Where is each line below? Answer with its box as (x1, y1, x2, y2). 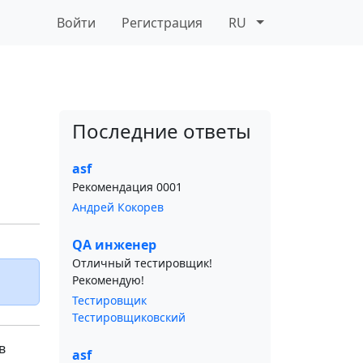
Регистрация (122, 14, 203, 32)
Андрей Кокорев (72, 199, 164, 215)
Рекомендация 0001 (72, 179, 182, 194)
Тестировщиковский (72, 310, 186, 325)
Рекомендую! (72, 272, 144, 288)
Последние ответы (72, 117, 251, 144)
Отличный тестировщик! (72, 255, 212, 271)
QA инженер (72, 236, 156, 254)
